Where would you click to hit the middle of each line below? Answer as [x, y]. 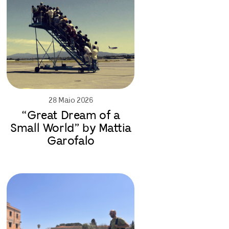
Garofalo [71, 142]
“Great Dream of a [71, 116]
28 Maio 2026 [71, 100]
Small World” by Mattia [71, 129]
